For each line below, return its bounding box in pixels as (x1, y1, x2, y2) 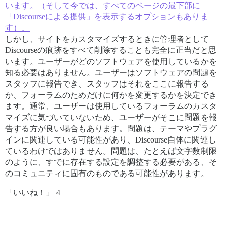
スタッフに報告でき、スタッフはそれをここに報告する (5, 79, 209, 88)
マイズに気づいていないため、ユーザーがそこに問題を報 (5, 112, 217, 122)
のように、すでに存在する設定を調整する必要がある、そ (5, 157, 217, 166)
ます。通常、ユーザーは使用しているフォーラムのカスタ (5, 101, 217, 110)
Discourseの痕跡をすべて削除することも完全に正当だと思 (5, 45, 216, 54)
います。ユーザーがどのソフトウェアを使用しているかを (5, 56, 217, 66)
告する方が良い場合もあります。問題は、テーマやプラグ (5, 124, 217, 133)
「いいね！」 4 (5, 188, 60, 197)
